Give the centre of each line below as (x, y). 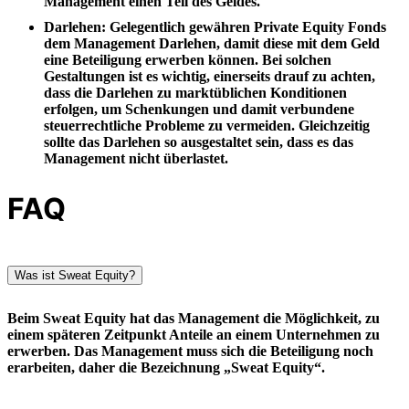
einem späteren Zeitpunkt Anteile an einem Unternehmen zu (194, 335)
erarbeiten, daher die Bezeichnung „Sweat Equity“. (166, 368)
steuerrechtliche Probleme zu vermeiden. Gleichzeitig (207, 125)
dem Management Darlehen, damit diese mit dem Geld (212, 43)
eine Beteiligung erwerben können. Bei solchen (188, 59)
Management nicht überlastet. (136, 158)
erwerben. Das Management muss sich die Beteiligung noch (190, 351)
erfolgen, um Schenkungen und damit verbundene (199, 109)
